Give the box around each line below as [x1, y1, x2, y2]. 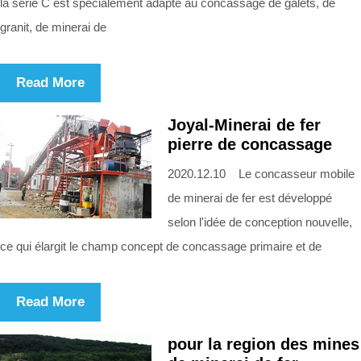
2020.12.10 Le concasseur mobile [168, 166, 355, 180]
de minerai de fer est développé [168, 190, 332, 205]
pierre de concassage [168, 135, 332, 153]
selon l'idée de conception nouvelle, [168, 214, 352, 229]
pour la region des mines [168, 334, 359, 353]
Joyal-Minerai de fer [168, 115, 321, 134]
